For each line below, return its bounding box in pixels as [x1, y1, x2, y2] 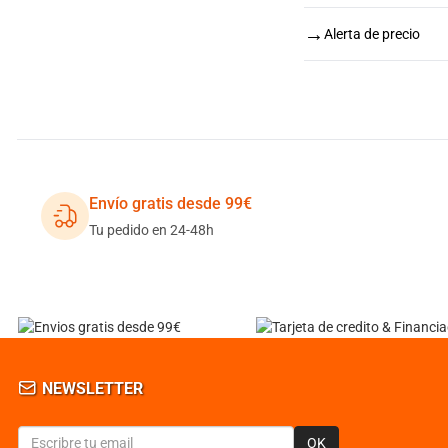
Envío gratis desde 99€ [89, 194, 252, 213]
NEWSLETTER [38, 379, 143, 398]
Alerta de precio [324, 25, 420, 42]
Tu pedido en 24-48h [89, 222, 214, 238]
